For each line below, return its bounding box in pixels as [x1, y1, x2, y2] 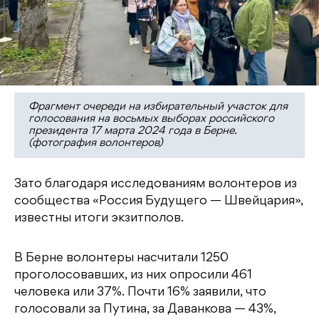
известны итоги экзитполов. [14, 212, 184, 224]
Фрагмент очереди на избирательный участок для [28, 102, 288, 113]
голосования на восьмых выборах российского [28, 114, 274, 125]
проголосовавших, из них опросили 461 [14, 269, 252, 281]
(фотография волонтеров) [28, 138, 163, 149]
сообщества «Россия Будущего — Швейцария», [14, 195, 303, 207]
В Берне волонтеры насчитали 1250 [14, 252, 229, 264]
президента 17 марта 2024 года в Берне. [28, 126, 237, 137]
